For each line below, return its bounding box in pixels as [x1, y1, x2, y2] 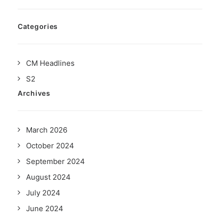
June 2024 [26, 204, 63, 213]
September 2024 [26, 157, 85, 166]
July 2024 [26, 188, 60, 197]
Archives [18, 89, 51, 97]
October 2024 [26, 141, 74, 150]
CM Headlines [26, 58, 75, 68]
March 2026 [26, 125, 67, 135]
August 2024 [26, 172, 71, 182]
